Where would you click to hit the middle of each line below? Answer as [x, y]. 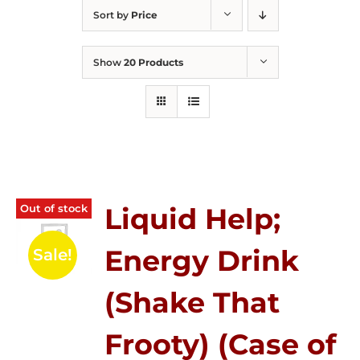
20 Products [153, 62]
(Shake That [192, 303]
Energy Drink [202, 261]
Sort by [112, 15]
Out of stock [53, 208]
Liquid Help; [193, 219]
